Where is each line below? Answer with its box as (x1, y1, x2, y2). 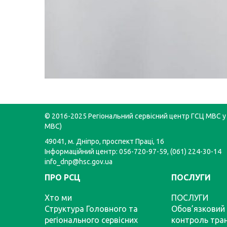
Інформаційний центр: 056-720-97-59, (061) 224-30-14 (45, 147, 221, 156)
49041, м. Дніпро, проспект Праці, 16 (45, 137, 164, 145)
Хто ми (45, 193, 72, 202)
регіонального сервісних (45, 215, 138, 224)
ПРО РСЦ (45, 173, 81, 182)
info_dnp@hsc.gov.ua (45, 158, 112, 166)
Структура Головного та (45, 204, 138, 213)
